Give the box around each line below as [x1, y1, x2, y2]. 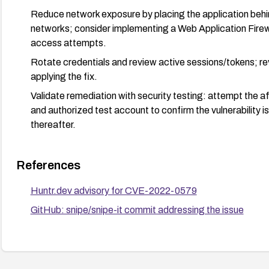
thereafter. [30, 119, 76, 130]
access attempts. [30, 37, 106, 48]
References [16, 158, 80, 172]
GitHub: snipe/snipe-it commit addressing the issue [30, 204, 244, 215]
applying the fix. [30, 71, 97, 82]
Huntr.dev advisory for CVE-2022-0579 [30, 185, 197, 196]
